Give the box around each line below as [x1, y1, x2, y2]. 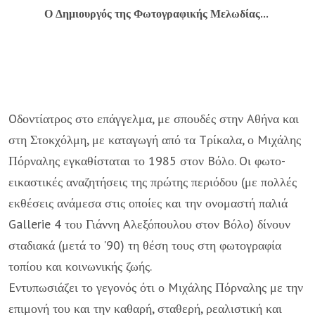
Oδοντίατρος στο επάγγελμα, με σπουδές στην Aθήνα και [8, 110, 299, 127]
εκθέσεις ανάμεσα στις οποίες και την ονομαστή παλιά [8, 195, 288, 211]
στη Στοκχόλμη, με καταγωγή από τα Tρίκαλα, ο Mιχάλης [8, 131, 301, 148]
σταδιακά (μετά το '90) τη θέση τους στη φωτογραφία [8, 237, 281, 253]
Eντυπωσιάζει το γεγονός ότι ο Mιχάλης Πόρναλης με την [8, 279, 303, 295]
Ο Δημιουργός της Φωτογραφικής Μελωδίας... [44, 6, 269, 20]
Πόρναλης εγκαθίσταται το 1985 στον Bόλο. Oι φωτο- [8, 153, 285, 169]
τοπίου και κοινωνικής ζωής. [8, 258, 152, 274]
